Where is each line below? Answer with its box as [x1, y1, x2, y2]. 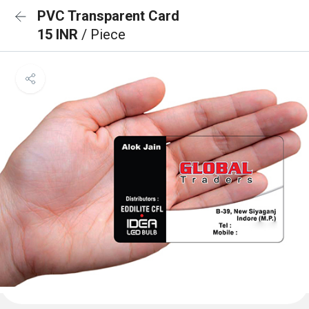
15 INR [37, 26, 81, 43]
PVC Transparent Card [37, 8, 179, 24]
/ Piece [81, 26, 126, 43]
